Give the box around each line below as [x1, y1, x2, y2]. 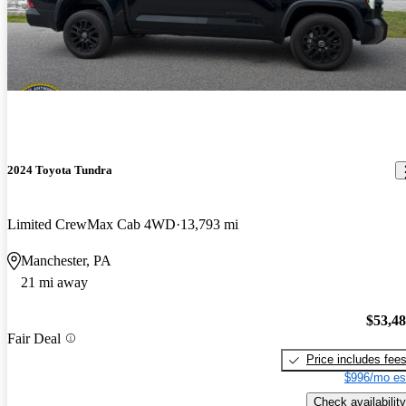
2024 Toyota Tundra [7, 163, 112, 178]
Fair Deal [7, 330, 61, 346]
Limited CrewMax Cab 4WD [7, 216, 176, 232]
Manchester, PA [21, 252, 111, 268]
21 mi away [21, 274, 88, 290]
